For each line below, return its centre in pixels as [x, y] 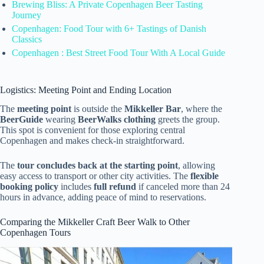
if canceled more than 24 [183, 187]
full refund [115, 187]
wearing [60, 120]
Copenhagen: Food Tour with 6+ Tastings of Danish [109, 28]
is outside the [98, 109]
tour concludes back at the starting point [98, 166]
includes [76, 187]
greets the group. [188, 120]
